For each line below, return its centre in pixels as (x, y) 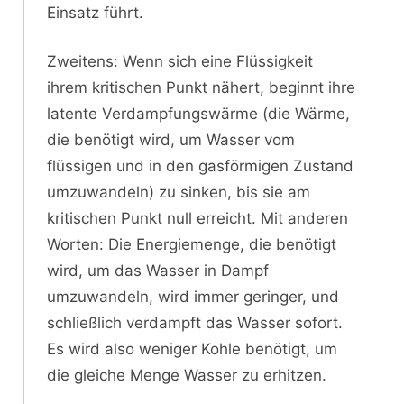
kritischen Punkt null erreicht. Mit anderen (197, 219)
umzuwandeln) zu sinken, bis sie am (179, 193)
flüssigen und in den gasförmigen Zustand (200, 166)
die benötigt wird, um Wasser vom (171, 140)
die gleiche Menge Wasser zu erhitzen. (187, 376)
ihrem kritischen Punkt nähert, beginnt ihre (201, 88)
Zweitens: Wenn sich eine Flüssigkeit (180, 62)
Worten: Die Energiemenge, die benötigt (192, 245)
